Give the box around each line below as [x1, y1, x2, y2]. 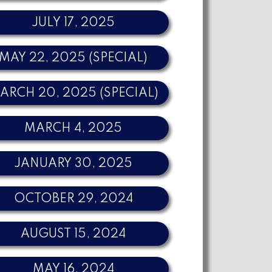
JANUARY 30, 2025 [14, 157, 133, 170]
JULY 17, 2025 [32, 16, 115, 29]
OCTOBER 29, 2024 [13, 192, 133, 205]
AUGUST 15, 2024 [21, 228, 126, 240]
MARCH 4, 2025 [24, 122, 123, 135]
